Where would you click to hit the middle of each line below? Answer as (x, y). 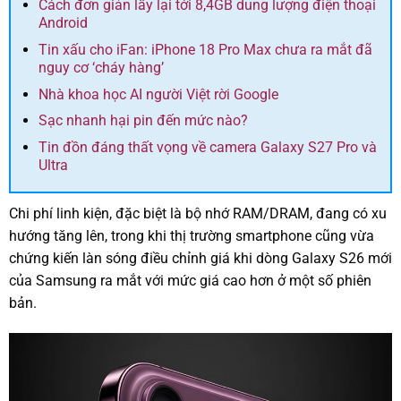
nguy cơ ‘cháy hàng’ (101, 67)
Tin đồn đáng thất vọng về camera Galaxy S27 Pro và (207, 147)
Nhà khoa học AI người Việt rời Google (158, 94)
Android (63, 23)
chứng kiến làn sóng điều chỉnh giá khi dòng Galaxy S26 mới (200, 259)
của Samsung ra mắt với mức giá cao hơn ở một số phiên (190, 281)
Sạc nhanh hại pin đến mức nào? (143, 121)
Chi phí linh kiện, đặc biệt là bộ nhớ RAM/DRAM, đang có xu (198, 214)
